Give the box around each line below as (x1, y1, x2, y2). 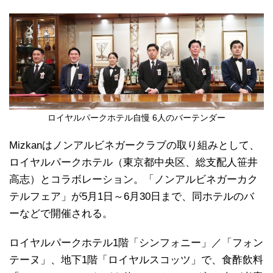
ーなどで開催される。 (9, 208, 113, 220)
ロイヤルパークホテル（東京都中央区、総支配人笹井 (9, 157, 258, 169)
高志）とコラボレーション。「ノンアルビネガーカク (9, 174, 258, 186)
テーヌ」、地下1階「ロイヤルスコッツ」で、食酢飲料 (9, 254, 263, 266)
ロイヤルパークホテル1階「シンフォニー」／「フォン (9, 237, 263, 249)
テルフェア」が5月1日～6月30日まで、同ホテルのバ (9, 191, 254, 203)
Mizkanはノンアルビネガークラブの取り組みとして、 (9, 140, 260, 152)
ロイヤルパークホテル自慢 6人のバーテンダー (48, 113, 225, 123)
